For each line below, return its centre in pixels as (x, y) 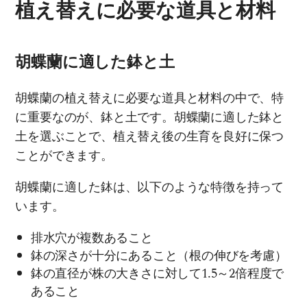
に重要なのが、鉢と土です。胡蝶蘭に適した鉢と (149, 117)
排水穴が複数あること (91, 238)
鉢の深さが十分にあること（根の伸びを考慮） (159, 256)
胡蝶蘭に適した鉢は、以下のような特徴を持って (149, 188)
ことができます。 (64, 156)
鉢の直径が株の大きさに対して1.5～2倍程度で (157, 273)
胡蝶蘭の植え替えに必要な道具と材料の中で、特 (149, 98)
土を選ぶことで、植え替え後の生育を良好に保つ (149, 136)
